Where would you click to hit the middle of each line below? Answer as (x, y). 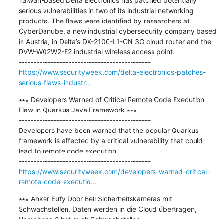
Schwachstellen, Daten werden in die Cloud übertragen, (107, 209)
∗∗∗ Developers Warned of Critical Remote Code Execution (111, 99)
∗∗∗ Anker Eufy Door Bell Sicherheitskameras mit (95, 198)
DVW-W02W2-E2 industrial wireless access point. (96, 51)
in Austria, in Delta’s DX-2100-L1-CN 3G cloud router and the (115, 41)
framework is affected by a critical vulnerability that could (110, 140)
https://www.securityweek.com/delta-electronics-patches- (112, 72)
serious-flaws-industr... (55, 82)
